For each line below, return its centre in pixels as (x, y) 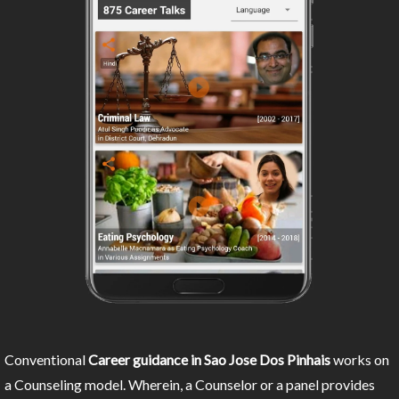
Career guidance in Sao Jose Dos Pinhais (209, 360)
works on (360, 360)
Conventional (46, 360)
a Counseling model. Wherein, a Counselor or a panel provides (190, 385)
